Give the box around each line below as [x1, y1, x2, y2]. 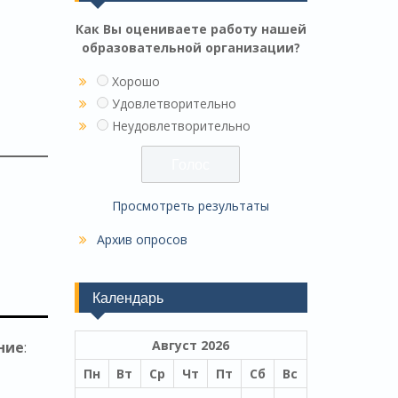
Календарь [92, 288, 163, 306]
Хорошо [111, 72, 160, 90]
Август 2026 [152, 336, 229, 354]
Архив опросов [96, 230, 187, 248]
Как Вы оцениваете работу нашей [75, 20, 306, 37]
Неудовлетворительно [111, 116, 251, 134]
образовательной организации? [81, 38, 300, 56]
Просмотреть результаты [112, 196, 270, 214]
